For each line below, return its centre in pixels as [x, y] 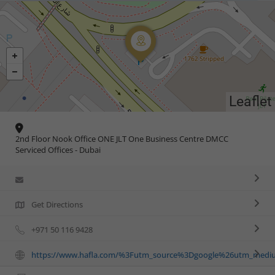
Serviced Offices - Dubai [58, 150]
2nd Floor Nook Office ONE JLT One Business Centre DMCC [122, 139]
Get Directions [57, 204]
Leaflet [250, 102]
